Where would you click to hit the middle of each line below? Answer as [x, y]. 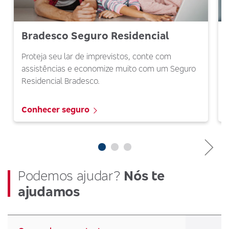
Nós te [144, 176]
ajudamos [49, 192]
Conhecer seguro [55, 110]
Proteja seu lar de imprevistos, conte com [96, 56]
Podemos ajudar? [71, 176]
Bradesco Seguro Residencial [95, 36]
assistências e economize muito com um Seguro [108, 69]
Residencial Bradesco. [60, 81]
